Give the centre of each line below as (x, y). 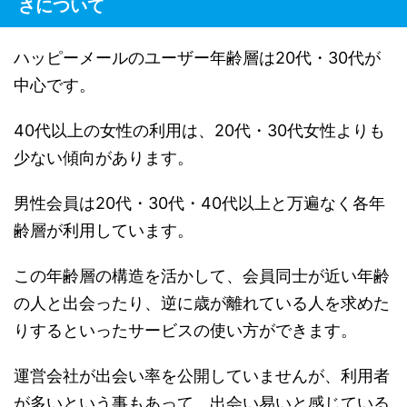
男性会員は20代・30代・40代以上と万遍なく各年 (199, 203)
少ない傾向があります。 (104, 157)
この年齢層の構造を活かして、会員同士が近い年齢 (202, 275)
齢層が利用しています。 (104, 230)
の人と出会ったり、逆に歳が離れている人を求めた (202, 303)
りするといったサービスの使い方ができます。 (185, 330)
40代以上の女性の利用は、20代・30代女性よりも (199, 130)
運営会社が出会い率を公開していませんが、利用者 (202, 375)
